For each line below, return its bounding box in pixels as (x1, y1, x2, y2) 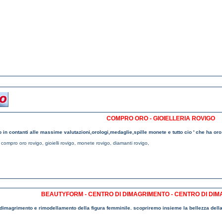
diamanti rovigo (113, 140, 148, 146)
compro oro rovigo (1, 140, 42, 146)
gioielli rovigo (45, 140, 74, 146)
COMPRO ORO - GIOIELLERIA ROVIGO (107, 115, 215, 122)
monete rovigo (77, 140, 110, 146)
